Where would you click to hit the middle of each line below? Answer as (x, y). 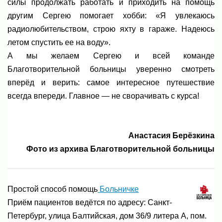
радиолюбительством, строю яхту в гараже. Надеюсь (111, 29)
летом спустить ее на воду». (59, 42)
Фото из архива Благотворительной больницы (120, 149)
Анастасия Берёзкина (154, 136)
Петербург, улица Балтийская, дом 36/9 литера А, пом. (107, 216)
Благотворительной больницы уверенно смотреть (111, 69)
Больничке (118, 189)
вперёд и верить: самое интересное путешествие (111, 82)
